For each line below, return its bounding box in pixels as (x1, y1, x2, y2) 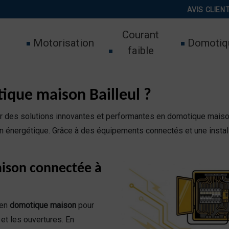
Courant (122, 29, 159, 41)
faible (127, 44, 154, 57)
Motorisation (33, 36, 95, 49)
